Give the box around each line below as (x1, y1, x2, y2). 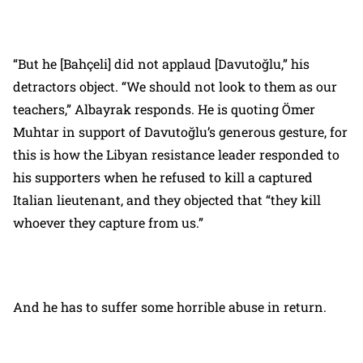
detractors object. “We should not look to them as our (13, 78, 337, 95)
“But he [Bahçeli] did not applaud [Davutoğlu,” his (13, 55, 310, 72)
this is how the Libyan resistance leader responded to (13, 146, 340, 163)
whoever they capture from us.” (13, 214, 203, 231)
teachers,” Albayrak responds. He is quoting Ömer (13, 100, 315, 117)
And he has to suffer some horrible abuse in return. (13, 298, 327, 315)
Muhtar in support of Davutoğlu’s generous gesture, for (13, 123, 348, 140)
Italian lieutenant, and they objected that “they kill (13, 191, 321, 208)
